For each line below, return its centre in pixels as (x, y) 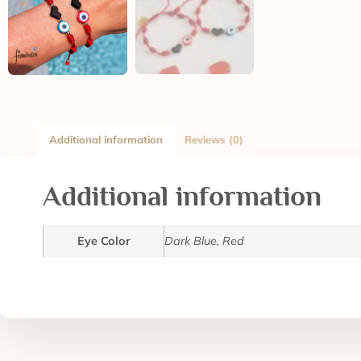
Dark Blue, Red (204, 241)
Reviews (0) (214, 139)
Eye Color (104, 241)
